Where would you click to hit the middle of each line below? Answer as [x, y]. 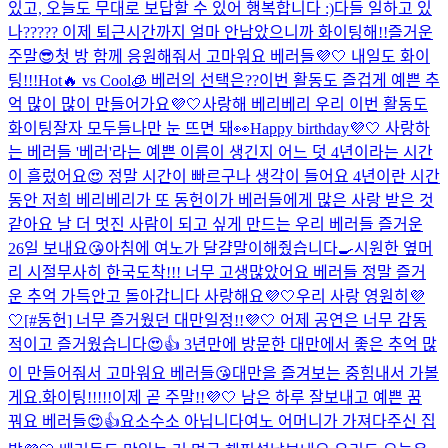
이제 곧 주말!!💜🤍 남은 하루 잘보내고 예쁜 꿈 [267, 397]
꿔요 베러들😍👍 [64, 421]
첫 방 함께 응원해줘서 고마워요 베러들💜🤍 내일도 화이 [242, 56]
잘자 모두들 [92, 128]
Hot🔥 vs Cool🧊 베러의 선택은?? [148, 80]
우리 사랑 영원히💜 [360, 296]
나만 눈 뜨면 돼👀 [191, 128]
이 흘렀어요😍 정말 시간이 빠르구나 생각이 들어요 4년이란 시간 [224, 176]
